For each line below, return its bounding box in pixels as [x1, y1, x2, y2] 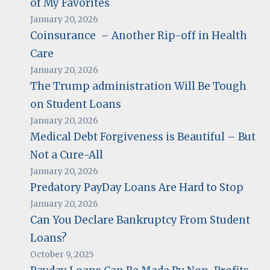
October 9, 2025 [30, 248, 94, 260]
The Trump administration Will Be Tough [30, 79, 246, 93]
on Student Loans [30, 97, 121, 111]
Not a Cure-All [30, 148, 105, 162]
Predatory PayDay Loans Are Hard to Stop [30, 180, 243, 194]
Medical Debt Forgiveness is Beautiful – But [30, 130, 256, 143]
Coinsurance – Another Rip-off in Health [30, 28, 247, 42]
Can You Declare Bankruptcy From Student [30, 213, 250, 227]
